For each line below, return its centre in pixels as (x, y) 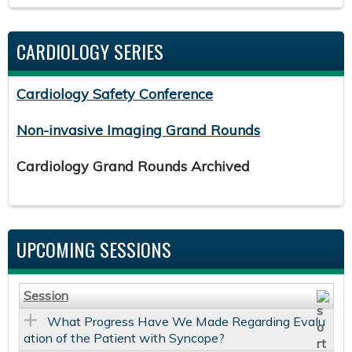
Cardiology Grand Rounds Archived (135, 166)
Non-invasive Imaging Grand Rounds (138, 130)
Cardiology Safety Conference (115, 93)
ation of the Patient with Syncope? (124, 337)
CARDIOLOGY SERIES (90, 51)
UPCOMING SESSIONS (94, 249)
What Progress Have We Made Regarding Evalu (186, 321)
